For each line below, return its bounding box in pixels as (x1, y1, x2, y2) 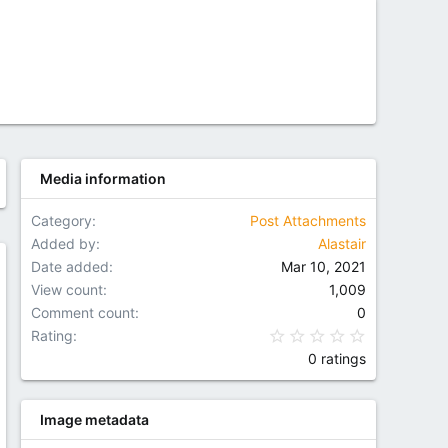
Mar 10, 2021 (281, 258, 366, 275)
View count (30, 281, 103, 298)
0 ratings (308, 350, 366, 367)
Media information (39, 170, 166, 187)
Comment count (30, 304, 135, 321)
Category (30, 212, 92, 229)
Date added (30, 258, 109, 275)
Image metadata (39, 411, 149, 428)
